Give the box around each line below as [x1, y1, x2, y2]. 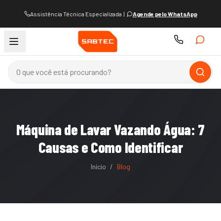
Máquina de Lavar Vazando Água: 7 [16, 120, 205, 138]
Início [91, 162, 106, 171]
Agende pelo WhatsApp [132, 10, 197, 17]
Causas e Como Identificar [38, 138, 183, 156]
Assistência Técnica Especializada [30, 10, 122, 17]
